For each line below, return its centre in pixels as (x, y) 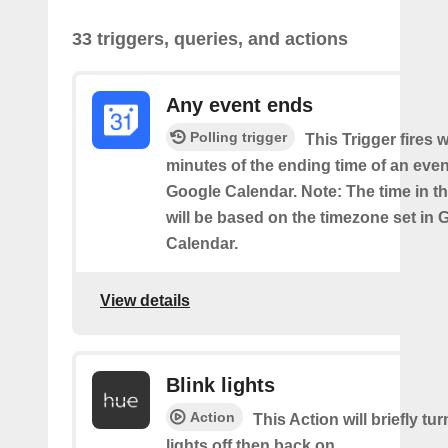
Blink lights (220, 384)
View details (145, 301)
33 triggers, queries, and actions (210, 38)
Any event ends (239, 104)
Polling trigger (238, 136)
